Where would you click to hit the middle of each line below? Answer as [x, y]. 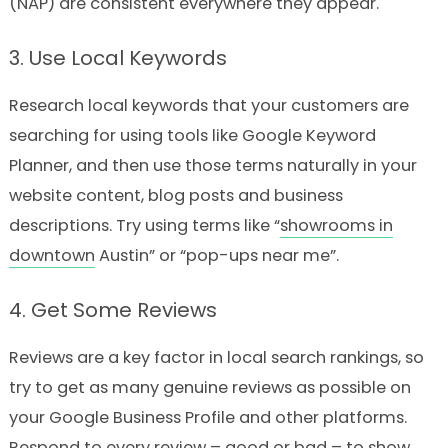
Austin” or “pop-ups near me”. [216, 255]
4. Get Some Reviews [112, 310]
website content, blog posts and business [175, 195]
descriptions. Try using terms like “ [144, 225]
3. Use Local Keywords [117, 57]
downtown [51, 255]
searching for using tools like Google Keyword [192, 135]
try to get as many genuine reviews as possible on [209, 388]
